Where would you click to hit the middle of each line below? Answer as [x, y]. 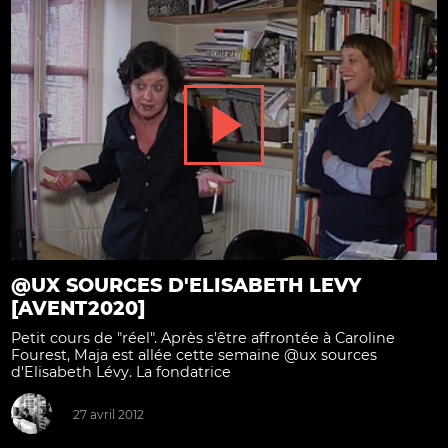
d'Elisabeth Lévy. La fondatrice [121, 372]
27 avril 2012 [108, 414]
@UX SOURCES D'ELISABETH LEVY [186, 284]
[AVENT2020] [78, 307]
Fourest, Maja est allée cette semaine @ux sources [194, 355]
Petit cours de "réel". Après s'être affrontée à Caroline [203, 338]
